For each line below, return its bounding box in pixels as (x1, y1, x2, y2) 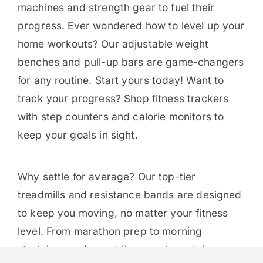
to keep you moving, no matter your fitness (17, 207, 228, 220)
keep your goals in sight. (17, 129, 138, 141)
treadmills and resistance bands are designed (17, 188, 242, 201)
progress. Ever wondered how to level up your (17, 19, 245, 32)
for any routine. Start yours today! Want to (17, 74, 224, 87)
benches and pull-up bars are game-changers (17, 56, 244, 69)
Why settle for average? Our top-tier (17, 170, 196, 183)
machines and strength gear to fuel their (17, 1, 214, 14)
